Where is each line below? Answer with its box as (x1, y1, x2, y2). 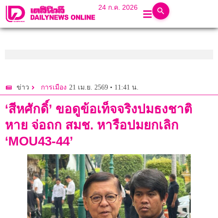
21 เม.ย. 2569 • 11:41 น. (69, 83, 139, 91)
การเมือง (41, 84, 67, 91)
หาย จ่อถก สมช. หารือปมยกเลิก (5, 118, 179, 133)
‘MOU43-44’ (5, 134, 73, 149)
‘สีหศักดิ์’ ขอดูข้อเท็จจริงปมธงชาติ (5, 102, 192, 117)
